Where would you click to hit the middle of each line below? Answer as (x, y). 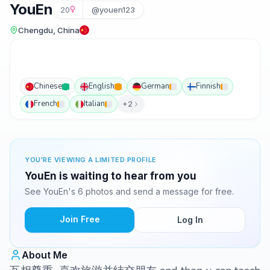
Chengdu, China (49, 30)
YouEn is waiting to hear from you (111, 176)
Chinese (48, 86)
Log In (190, 220)
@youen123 (113, 10)
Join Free (80, 219)
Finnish (208, 86)
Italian (94, 104)
